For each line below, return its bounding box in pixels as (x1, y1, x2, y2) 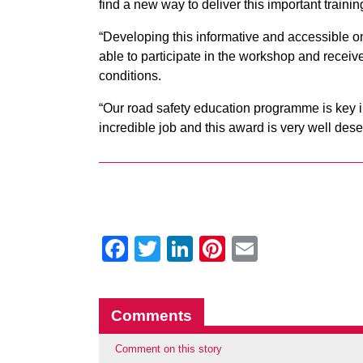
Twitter (160, 234, 237, 263)
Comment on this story (115, 343, 222, 355)
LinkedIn (193, 234, 292, 263)
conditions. (99, 69, 161, 83)
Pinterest (225, 234, 328, 263)
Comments (111, 307, 192, 324)
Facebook (128, 234, 243, 263)
